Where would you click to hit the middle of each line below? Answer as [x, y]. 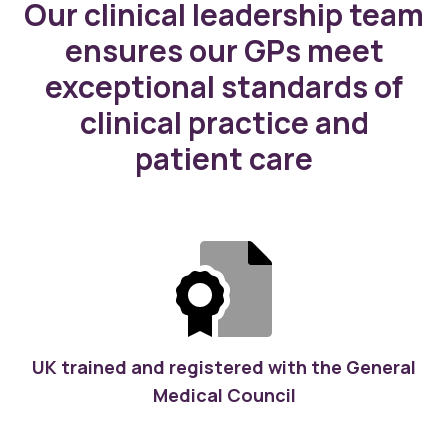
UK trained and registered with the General [224, 366]
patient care [224, 158]
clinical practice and [224, 122]
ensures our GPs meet [224, 50]
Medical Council [224, 394]
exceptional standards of [224, 86]
